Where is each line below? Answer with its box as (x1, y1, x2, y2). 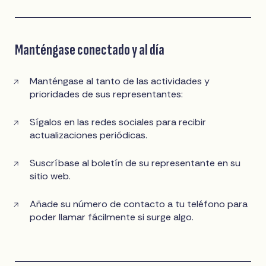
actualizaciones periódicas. (30, 129, 148, 142)
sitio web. (30, 170, 71, 183)
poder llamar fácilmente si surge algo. (30, 211, 194, 224)
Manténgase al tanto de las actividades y (30, 75, 210, 88)
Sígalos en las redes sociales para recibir (30, 116, 207, 129)
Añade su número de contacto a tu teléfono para (30, 198, 248, 211)
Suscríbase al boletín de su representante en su (30, 157, 241, 170)
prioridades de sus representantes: (30, 88, 183, 101)
